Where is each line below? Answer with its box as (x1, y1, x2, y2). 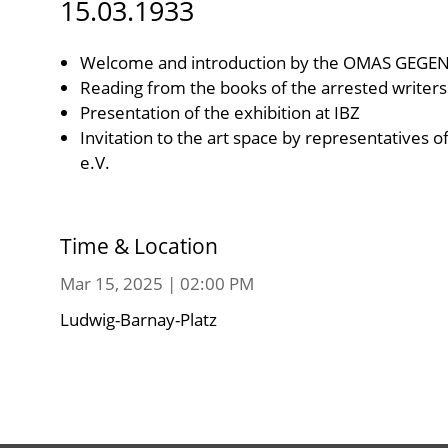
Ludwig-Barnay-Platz (60, 307, 217, 331)
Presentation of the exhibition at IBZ (80, 100, 360, 124)
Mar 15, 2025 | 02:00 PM (60, 271, 254, 295)
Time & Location (60, 231, 218, 260)
